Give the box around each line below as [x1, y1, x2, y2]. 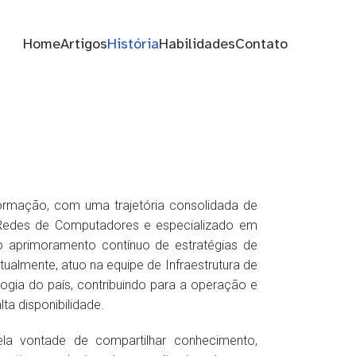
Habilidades [159, 34, 235, 52]
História [107, 34, 159, 52]
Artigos [60, 34, 107, 52]
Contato [235, 34, 288, 52]
